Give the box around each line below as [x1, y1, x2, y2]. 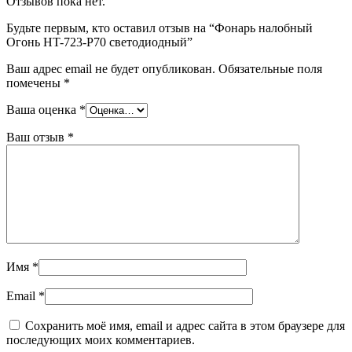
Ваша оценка [6, 102, 79, 116]
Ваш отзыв [6, 130, 68, 144]
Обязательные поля [218, 61, 322, 75]
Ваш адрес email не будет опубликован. [6, 61, 215, 75]
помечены [6, 75, 64, 90]
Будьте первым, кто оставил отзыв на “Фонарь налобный [6, 20, 313, 35]
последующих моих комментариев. [6, 332, 195, 346]
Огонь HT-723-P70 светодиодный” [6, 35, 192, 49]
